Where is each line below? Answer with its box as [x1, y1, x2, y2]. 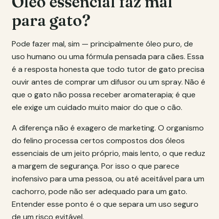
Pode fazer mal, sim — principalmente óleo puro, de [12, 39, 193, 49]
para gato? [12, 11, 90, 30]
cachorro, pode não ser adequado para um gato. [12, 186, 187, 197]
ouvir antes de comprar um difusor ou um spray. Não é [12, 77, 205, 87]
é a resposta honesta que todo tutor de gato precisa [12, 64, 204, 74]
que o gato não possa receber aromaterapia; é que [12, 89, 196, 100]
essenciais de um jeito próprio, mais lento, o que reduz [12, 148, 205, 158]
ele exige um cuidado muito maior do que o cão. [12, 102, 182, 112]
